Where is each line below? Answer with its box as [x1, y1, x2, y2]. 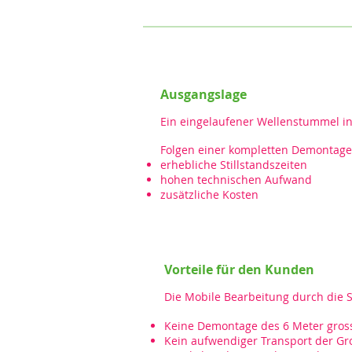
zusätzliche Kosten [160, 187, 258, 202]
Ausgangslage [160, 86, 247, 103]
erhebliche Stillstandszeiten [160, 157, 307, 172]
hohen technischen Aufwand [160, 172, 312, 187]
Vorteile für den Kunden [164, 261, 314, 278]
